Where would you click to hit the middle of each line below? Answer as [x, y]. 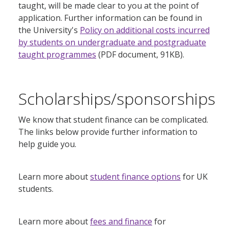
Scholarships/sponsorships [117, 99]
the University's [49, 30]
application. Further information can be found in [110, 18]
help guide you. [47, 144]
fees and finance [121, 221]
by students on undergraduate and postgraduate [112, 42]
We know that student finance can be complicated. [113, 119]
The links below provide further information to [108, 132]
